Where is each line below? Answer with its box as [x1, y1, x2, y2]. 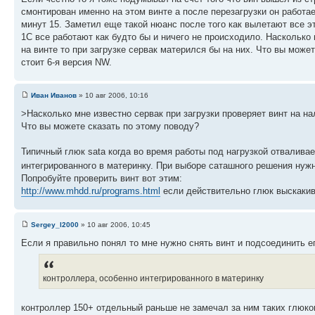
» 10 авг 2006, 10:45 [79, 220, 150, 229]
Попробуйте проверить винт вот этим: [21, 173, 182, 184]
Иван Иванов [31, 91, 77, 100]
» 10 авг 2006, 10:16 [77, 91, 148, 100]
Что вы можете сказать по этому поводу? [21, 121, 199, 132]
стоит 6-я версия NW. [21, 56, 112, 67]
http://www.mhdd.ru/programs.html [21, 186, 160, 197]
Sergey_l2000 [31, 220, 79, 229]
